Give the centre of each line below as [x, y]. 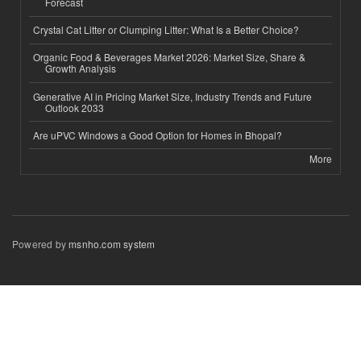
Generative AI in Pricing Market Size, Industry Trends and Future [172, 96]
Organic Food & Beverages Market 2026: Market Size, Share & [169, 57]
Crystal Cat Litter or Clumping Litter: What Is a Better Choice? [166, 30]
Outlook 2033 [75, 107]
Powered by [41, 244]
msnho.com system [112, 244]
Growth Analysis [81, 68]
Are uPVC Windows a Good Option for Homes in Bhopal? [158, 135]
